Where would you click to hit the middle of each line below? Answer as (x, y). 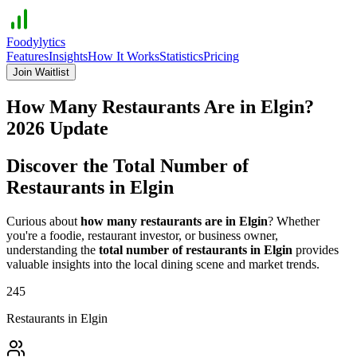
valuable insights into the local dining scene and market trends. (163, 264)
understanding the (51, 249)
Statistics (181, 56)
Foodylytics (36, 42)
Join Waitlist (41, 72)
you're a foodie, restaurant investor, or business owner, (142, 235)
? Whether (294, 221)
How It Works (124, 56)
